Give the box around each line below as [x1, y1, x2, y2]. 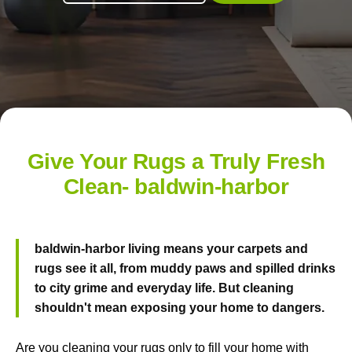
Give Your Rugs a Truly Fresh [27, 149, 325, 174]
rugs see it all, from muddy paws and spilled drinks [35, 262, 335, 276]
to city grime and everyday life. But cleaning [35, 281, 294, 295]
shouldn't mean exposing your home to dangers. [35, 301, 324, 315]
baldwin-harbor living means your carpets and [35, 242, 308, 256]
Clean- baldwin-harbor [63, 174, 289, 200]
